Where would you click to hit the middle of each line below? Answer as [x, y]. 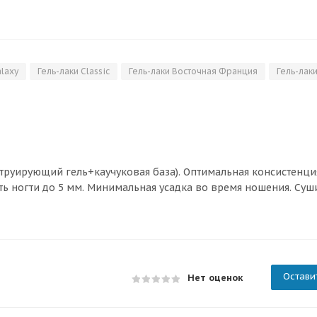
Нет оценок [215, 278]
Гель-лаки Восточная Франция [193, 71]
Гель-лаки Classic [74, 71]
